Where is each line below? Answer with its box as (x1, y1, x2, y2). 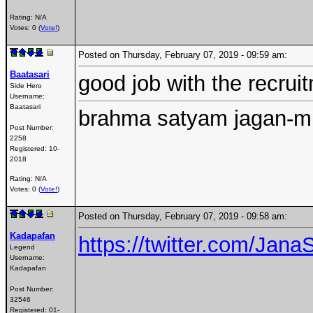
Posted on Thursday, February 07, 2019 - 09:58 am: (78, 210, 296, 221)
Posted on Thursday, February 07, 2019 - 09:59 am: (78, 49, 296, 60)
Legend (10, 242, 35, 251)
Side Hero (10, 81, 42, 89)
